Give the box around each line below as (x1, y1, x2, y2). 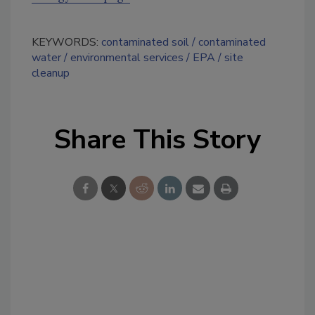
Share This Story (54, 122, 261, 158)
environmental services (70, 50, 184, 66)
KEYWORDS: (32, 34, 101, 51)
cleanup (32, 65, 70, 82)
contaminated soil (101, 34, 189, 51)
